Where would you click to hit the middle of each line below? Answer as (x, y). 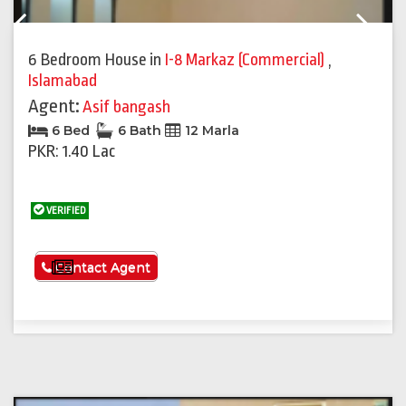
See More (110, 268)
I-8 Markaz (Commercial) (246, 60)
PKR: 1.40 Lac (72, 152)
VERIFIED (65, 211)
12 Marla (210, 131)
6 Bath (140, 131)
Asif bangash (126, 107)
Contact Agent (101, 268)
